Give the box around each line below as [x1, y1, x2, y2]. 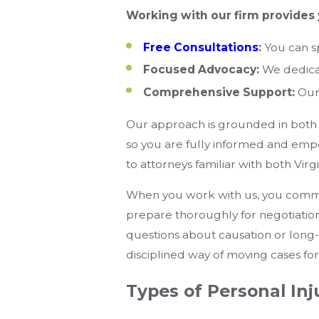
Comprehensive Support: [142, 85, 295, 99]
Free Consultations [142, 41, 258, 55]
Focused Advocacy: [142, 63, 259, 77]
